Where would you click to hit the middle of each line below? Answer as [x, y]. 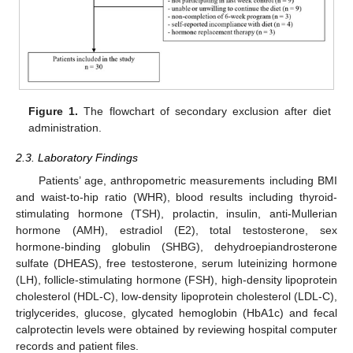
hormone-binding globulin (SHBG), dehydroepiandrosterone [176, 246]
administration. [65, 128]
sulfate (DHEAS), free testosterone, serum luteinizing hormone [176, 263]
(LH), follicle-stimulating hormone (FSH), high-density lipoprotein [176, 279]
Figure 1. [54, 111]
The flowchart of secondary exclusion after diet [204, 111]
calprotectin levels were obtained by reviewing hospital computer [176, 329]
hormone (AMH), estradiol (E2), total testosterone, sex [176, 230]
